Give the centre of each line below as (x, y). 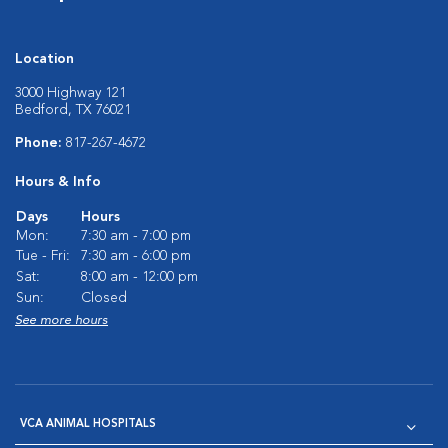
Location (44, 59)
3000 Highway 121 (70, 93)
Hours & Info (58, 182)
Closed (104, 298)
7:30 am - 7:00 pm (136, 236)
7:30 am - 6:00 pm (136, 256)
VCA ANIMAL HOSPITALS (88, 424)
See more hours (61, 320)
